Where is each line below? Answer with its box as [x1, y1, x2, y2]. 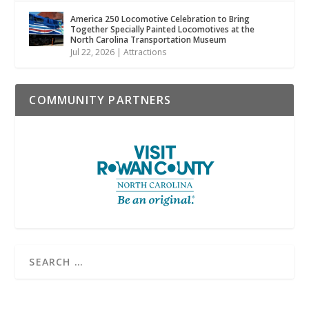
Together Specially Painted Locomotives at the [70, 23, 255, 36]
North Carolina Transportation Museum [70, 34, 227, 46]
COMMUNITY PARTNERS [29, 92, 172, 108]
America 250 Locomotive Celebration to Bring [70, 13, 250, 26]
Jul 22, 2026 [70, 46, 115, 59]
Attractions [123, 46, 167, 59]
